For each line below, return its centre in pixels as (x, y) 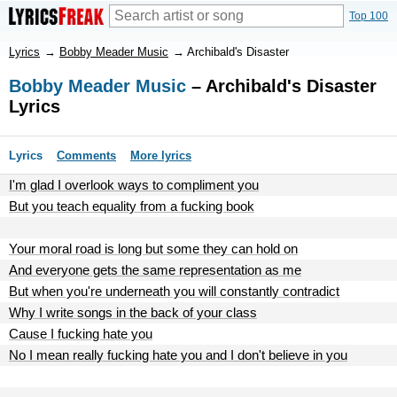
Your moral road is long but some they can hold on (153, 249)
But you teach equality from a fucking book (132, 206)
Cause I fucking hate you (81, 334)
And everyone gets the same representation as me (155, 270)
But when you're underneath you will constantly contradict (174, 291)
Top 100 (369, 16)
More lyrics (161, 156)
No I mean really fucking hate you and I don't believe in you (178, 355)
